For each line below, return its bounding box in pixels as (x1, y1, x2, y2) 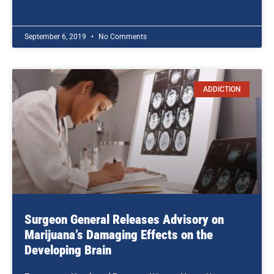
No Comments (97, 32, 147, 41)
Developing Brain (24, 243, 111, 257)
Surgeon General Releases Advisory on (24, 212, 224, 227)
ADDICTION (202, 85, 241, 94)
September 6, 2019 (24, 32, 88, 41)
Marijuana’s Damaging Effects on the (24, 228, 213, 242)
